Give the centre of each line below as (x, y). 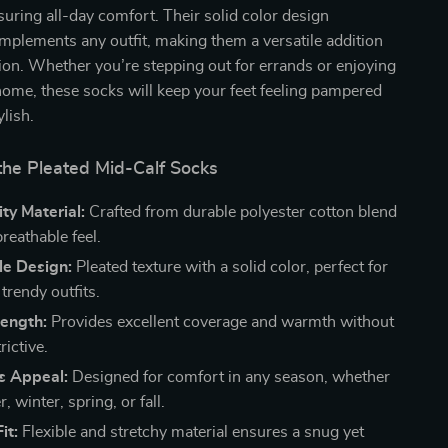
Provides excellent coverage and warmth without (221, 322)
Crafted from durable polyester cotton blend (241, 212)
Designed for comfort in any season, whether (229, 377)
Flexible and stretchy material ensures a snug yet (191, 432)
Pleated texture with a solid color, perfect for (230, 267)
